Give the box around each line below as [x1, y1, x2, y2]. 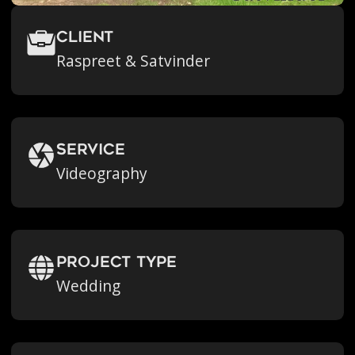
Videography [56, 163, 148, 185]
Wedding [56, 276, 121, 297]
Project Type [56, 256, 177, 272]
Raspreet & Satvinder [56, 51, 211, 72]
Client [56, 31, 114, 47]
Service [56, 143, 126, 159]
